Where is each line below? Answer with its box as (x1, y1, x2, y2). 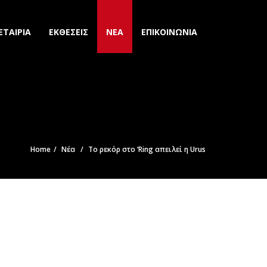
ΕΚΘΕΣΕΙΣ (49, 26, 88, 38)
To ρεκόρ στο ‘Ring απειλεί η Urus (88, 144, 206, 154)
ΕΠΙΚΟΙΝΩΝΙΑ (141, 26, 197, 38)
